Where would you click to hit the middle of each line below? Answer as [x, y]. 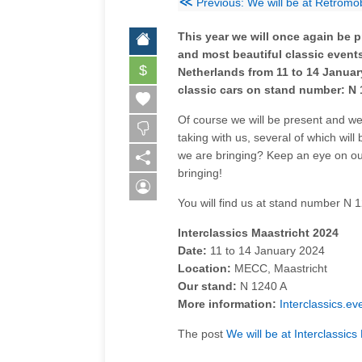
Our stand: [207, 286]
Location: [204, 268]
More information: [227, 303]
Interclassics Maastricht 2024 [258, 232]
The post [202, 333]
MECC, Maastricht [279, 268]
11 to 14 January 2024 [266, 250]
